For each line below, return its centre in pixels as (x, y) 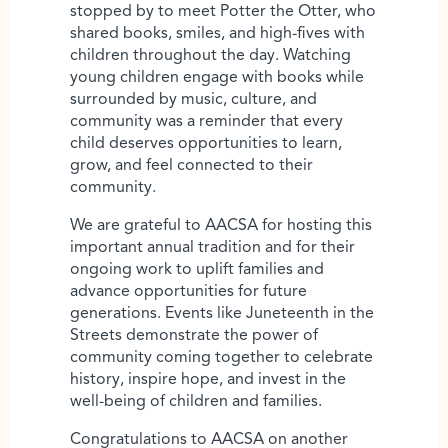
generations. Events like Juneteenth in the (222, 314)
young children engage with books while (217, 78)
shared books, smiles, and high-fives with (217, 34)
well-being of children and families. (196, 402)
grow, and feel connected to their (191, 166)
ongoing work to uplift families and (197, 270)
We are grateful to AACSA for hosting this (221, 226)
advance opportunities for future (188, 292)
